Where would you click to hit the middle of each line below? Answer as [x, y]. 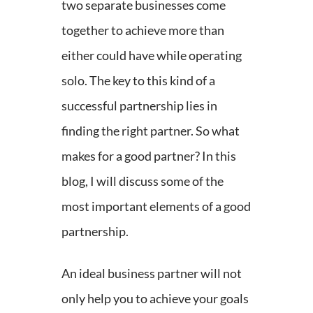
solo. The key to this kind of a [138, 80]
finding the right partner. [129, 130]
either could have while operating [152, 55]
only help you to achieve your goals [155, 298]
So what [218, 130]
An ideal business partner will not [152, 273]
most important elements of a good [156, 206]
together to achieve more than [143, 30]
